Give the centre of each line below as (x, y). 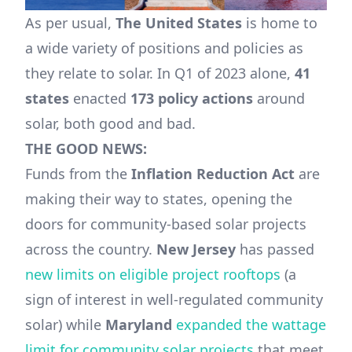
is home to (280, 23)
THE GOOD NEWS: (86, 149)
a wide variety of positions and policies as (164, 48)
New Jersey (196, 249)
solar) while (65, 325)
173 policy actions (192, 99)
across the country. (91, 249)
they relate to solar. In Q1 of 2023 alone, (160, 73)
